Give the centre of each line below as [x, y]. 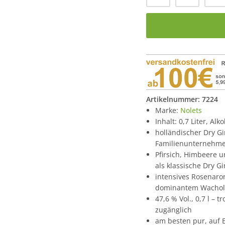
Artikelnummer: [174, 99]
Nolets [191, 110]
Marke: [168, 110]
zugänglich [174, 210]
